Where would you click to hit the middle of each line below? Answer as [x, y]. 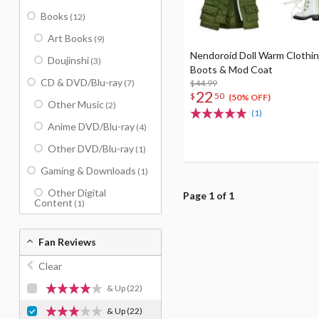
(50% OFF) [249, 98]
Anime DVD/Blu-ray [91, 126]
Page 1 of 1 [209, 195]
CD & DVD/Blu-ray [82, 82]
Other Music [76, 104]
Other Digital [77, 193]
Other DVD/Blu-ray [91, 148]
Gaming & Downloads [88, 171]
